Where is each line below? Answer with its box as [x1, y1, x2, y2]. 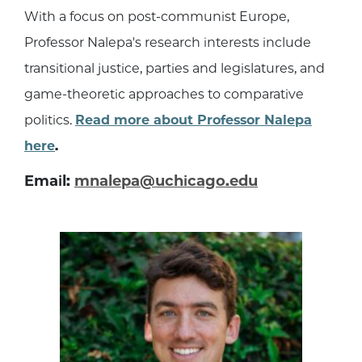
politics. [24, 112, 75, 128]
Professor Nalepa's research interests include [24, 35, 311, 51]
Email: [24, 172, 70, 191]
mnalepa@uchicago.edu [74, 172, 258, 191]
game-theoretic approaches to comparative [24, 86, 304, 103]
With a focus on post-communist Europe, [24, 9, 289, 25]
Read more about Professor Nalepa [75, 112, 312, 128]
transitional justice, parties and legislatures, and [24, 61, 325, 77]
